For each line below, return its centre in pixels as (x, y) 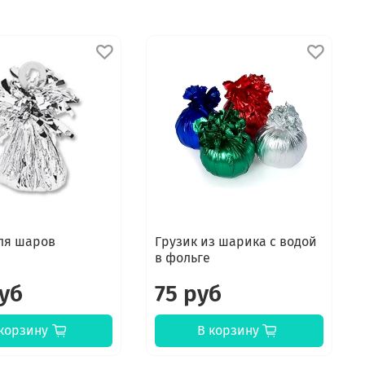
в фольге (183, 258)
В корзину (228, 331)
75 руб (189, 294)
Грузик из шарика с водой (236, 242)
